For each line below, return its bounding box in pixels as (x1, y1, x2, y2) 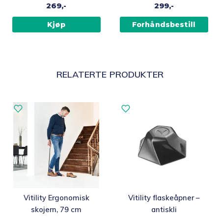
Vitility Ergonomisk (23, 192, 89, 202)
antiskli (151, 204, 177, 214)
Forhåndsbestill (132, 20, 196, 29)
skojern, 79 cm (31, 204, 82, 214)
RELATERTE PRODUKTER (56, 68, 164, 80)
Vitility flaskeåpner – (128, 192, 199, 202)
